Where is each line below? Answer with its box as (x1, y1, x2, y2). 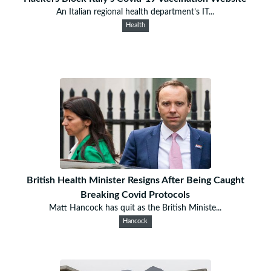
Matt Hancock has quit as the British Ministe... (49, 203, 222, 212)
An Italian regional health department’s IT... (56, 7, 215, 16)
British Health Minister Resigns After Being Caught (26, 175, 244, 185)
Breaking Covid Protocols (80, 189, 191, 200)
